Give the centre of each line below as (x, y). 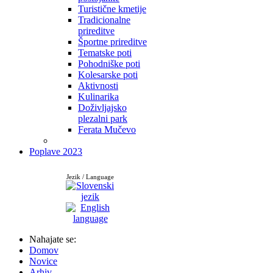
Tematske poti (105, 53)
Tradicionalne (104, 20)
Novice (43, 261)
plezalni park (103, 119)
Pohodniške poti (109, 64)
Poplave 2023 (56, 152)
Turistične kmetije (112, 9)
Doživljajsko (102, 108)
